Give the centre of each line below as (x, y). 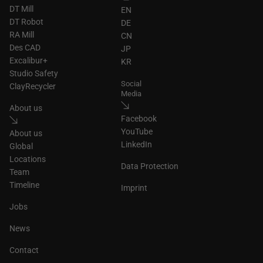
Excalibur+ (28, 60)
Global (21, 146)
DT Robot (26, 22)
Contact (24, 250)
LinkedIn (136, 144)
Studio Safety (34, 73)
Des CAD (25, 48)
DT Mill (21, 9)
